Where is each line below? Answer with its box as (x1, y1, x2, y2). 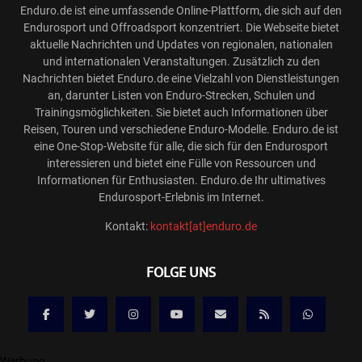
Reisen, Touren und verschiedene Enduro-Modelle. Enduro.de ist (23, 123, 339, 137)
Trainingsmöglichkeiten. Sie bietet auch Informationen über (34, 106, 328, 120)
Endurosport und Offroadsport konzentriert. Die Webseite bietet (23, 21, 339, 35)
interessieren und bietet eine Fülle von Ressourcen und (46, 157, 316, 170)
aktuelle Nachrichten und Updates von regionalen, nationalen (29, 38, 333, 52)
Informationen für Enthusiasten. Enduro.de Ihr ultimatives (36, 174, 326, 187)
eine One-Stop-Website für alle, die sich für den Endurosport (34, 140, 328, 154)
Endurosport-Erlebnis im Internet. (98, 191, 264, 204)
